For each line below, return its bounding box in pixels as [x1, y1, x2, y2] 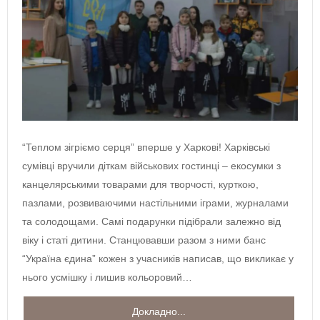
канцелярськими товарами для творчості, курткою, [22, 179, 259, 191]
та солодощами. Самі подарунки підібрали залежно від [22, 216, 281, 228]
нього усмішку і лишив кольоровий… [22, 271, 192, 284]
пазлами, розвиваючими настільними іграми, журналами [22, 197, 289, 209]
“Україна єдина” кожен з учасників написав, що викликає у [22, 253, 294, 265]
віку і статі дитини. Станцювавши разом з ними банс [22, 234, 266, 246]
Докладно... [132, 306, 186, 318]
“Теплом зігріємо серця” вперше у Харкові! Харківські [22, 141, 270, 154]
